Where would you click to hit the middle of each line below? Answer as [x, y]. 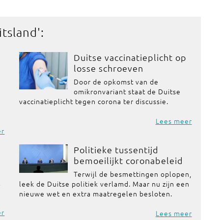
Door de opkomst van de [116, 82]
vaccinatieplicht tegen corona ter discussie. [94, 101]
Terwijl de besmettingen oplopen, [132, 174]
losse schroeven [108, 68]
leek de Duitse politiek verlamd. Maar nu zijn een [105, 184]
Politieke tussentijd [116, 150]
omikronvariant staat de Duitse [127, 91]
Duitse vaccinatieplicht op [130, 57]
